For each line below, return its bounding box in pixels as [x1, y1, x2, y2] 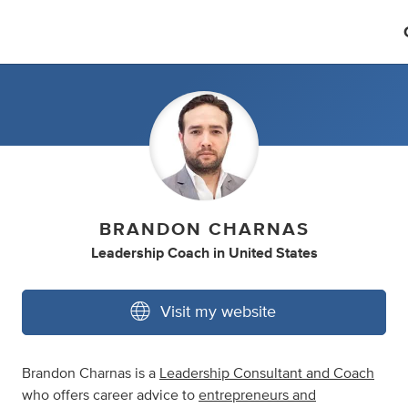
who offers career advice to [22, 388, 199, 403]
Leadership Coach [90, 246, 209, 260]
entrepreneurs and [199, 388, 316, 403]
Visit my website [160, 304, 276, 321]
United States [228, 246, 318, 260]
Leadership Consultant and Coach [159, 366, 374, 381]
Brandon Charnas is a [22, 366, 159, 381]
